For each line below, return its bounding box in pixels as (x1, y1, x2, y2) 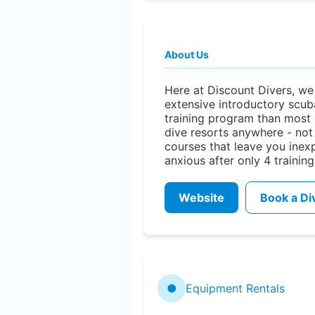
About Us (165, 48, 209, 60)
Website (179, 190, 224, 205)
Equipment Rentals (186, 281, 285, 295)
